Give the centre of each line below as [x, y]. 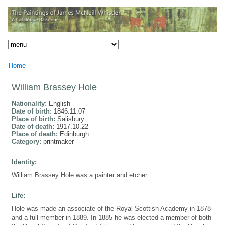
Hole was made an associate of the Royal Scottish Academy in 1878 [111, 208]
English [60, 103]
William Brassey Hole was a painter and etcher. [80, 175]
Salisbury [71, 119]
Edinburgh [74, 134]
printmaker [59, 141]
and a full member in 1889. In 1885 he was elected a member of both [111, 217]
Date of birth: [33, 111]
